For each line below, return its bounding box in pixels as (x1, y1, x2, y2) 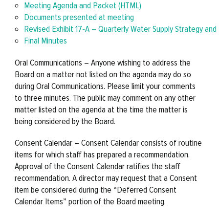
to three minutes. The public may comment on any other (15, 92, 196, 103)
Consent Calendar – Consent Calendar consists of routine (15, 137, 202, 148)
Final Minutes (24, 35, 67, 46)
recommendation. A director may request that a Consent (15, 172, 197, 183)
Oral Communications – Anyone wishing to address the (15, 57, 191, 68)
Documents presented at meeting (24, 11, 134, 22)
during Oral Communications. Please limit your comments (15, 80, 196, 91)
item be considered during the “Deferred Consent (15, 184, 176, 195)
